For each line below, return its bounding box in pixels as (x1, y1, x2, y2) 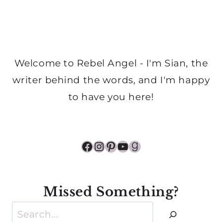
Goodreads (128, 138, 197, 153)
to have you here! (68, 91, 154, 103)
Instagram (93, 138, 157, 153)
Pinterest (105, 138, 163, 153)
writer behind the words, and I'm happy (12, 74, 210, 86)
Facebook (81, 138, 141, 153)
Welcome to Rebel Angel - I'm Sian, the (14, 57, 208, 69)
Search (11, 204, 46, 215)
